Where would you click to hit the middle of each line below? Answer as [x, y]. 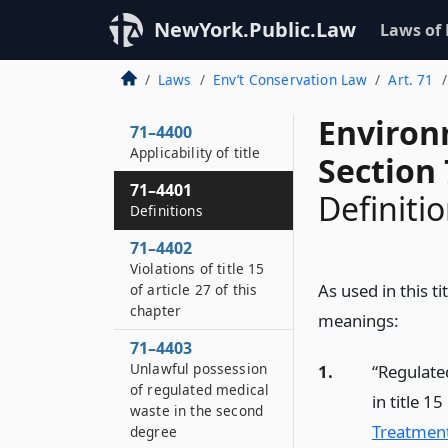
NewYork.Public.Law [255, 29]
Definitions [166, 210]
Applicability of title [195, 152]
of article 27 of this [194, 289]
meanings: [358, 320]
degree [153, 431]
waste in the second [197, 410]
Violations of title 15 [197, 268]
